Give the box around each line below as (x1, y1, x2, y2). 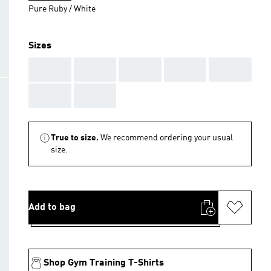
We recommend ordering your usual (100, 134, 233, 142)
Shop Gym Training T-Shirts (44, 258, 164, 268)
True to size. (51, 134, 99, 142)
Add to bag (28, 203, 76, 212)
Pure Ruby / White (28, 5, 96, 13)
